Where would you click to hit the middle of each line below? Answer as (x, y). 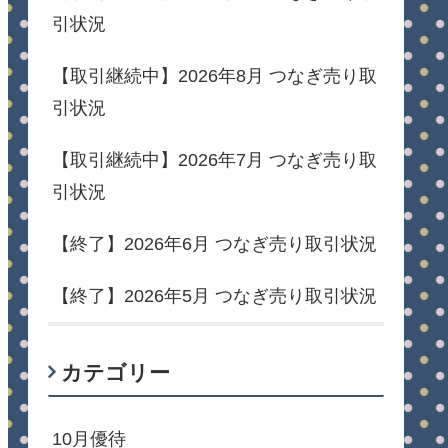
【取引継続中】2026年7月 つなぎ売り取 (214, 159)
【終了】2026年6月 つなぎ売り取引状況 (214, 243)
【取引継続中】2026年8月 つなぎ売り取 (214, 75)
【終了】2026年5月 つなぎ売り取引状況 (214, 295)
